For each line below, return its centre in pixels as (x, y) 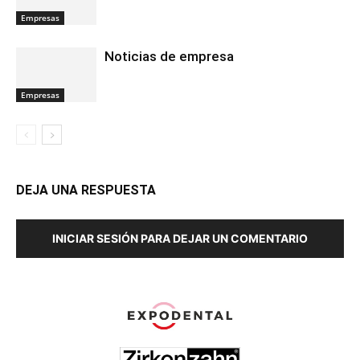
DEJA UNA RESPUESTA (86, 190)
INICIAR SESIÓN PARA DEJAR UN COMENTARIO (180, 238)
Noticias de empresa (169, 56)
